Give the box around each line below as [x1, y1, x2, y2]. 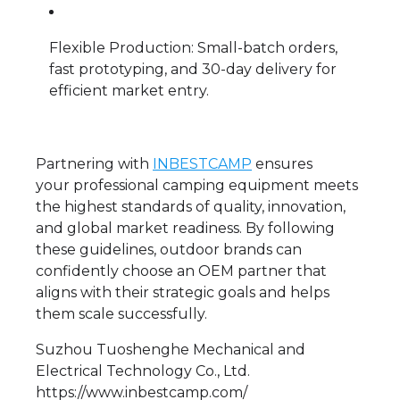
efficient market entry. [49, 81, 209, 99]
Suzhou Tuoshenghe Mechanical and [36, 340, 305, 358]
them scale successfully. [36, 304, 207, 322]
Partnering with [36, 154, 153, 172]
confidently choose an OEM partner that [36, 262, 327, 279]
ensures [252, 154, 312, 172]
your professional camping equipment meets [36, 176, 358, 194]
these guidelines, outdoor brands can [36, 240, 302, 258]
